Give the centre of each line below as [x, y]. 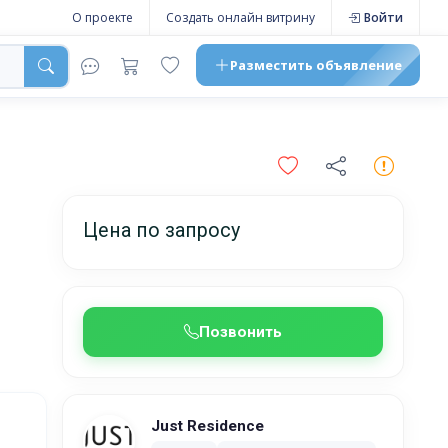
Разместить [271, 64]
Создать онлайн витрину [240, 17]
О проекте [102, 17]
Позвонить [240, 332]
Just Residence [207, 426]
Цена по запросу [161, 230]
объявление [357, 64]
